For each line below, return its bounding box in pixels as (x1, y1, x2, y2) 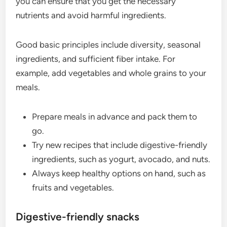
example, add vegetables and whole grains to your (16, 68, 207, 78)
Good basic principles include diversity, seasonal (16, 40, 201, 50)
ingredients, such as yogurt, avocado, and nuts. (32, 154, 211, 164)
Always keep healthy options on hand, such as (32, 168, 206, 178)
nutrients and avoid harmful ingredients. (16, 10, 167, 20)
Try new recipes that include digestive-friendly (32, 140, 208, 150)
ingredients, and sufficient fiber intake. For (16, 54, 176, 64)
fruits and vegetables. (32, 182, 115, 193)
